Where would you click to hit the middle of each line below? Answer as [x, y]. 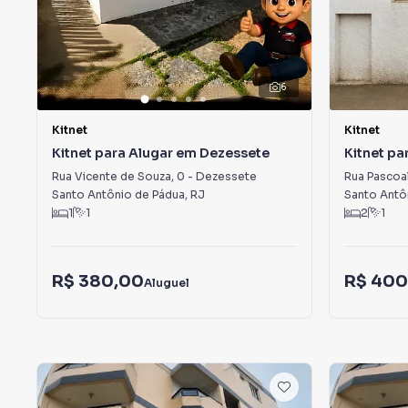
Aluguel [167, 282]
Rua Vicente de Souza [112, 176]
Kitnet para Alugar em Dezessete [161, 153]
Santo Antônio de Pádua [118, 194]
